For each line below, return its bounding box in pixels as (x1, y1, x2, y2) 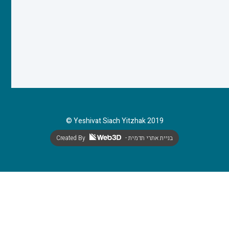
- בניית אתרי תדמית (128, 133, 173, 143)
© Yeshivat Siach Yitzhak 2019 (65, 116, 164, 126)
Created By (56, 133, 87, 143)
